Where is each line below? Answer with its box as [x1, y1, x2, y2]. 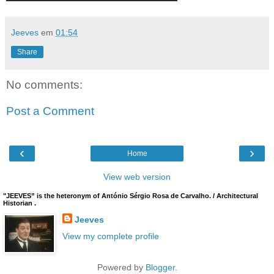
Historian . [3, 199, 36, 207]
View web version [103, 171, 171, 182]
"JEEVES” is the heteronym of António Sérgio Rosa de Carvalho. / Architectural [3, 191, 258, 199]
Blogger [145, 262, 175, 272]
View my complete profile [62, 231, 159, 241]
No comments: [6, 78, 83, 91]
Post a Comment [6, 105, 94, 118]
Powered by [97, 262, 146, 272]
